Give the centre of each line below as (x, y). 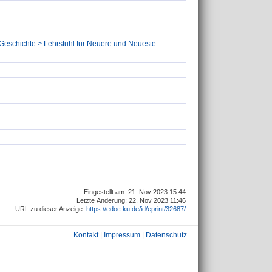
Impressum (122, 235)
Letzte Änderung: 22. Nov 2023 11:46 (131, 201)
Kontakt (86, 235)
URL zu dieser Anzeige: (51, 209)
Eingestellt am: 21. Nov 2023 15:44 (135, 192)
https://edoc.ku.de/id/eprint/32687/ (136, 209)
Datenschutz (166, 235)
